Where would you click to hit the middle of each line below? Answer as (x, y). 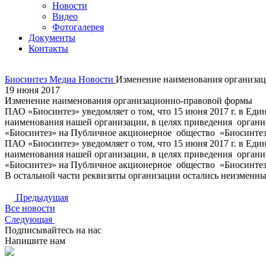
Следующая (30, 219)
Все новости (30, 208)
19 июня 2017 (32, 90)
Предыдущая (41, 197)
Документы (52, 38)
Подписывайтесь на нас (53, 230)
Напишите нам (35, 241)
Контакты (48, 48)
